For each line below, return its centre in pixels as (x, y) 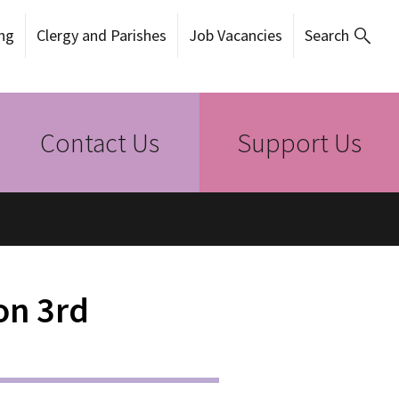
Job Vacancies (236, 35)
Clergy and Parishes (102, 35)
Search (327, 35)
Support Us (299, 142)
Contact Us (100, 142)
